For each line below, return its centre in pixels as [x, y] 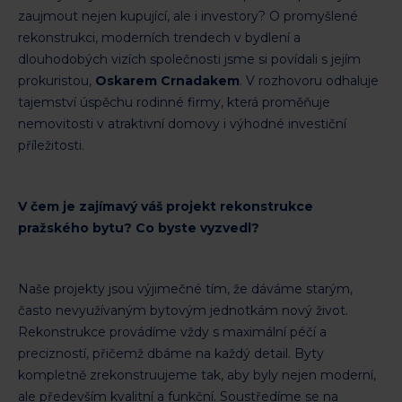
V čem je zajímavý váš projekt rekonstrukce [166, 206]
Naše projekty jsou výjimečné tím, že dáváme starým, [185, 288]
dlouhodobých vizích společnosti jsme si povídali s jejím [189, 59]
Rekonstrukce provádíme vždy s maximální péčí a [172, 332]
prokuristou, [57, 80]
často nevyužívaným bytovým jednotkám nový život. [183, 310]
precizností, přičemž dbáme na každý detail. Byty [171, 353]
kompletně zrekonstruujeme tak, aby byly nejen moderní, [197, 375]
